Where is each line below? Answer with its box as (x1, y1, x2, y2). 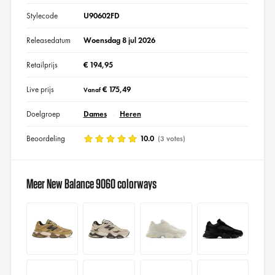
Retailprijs (26, 60, 58, 71)
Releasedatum (26, 35, 71, 46)
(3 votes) (155, 134, 185, 144)
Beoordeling (26, 133, 65, 144)
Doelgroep (26, 109, 60, 120)
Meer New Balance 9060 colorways (26, 177, 157, 191)
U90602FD (83, 10, 120, 21)
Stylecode (26, 10, 58, 21)
